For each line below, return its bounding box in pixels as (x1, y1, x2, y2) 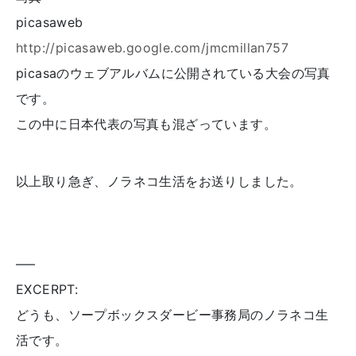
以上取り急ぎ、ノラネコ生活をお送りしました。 (16, 173, 303, 189)
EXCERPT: (16, 281, 79, 297)
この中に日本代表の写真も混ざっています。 (16, 116, 277, 132)
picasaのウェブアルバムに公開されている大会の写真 (16, 65, 331, 81)
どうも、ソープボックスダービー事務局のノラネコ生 (16, 307, 329, 323)
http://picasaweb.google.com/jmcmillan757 (16, 40, 288, 56)
